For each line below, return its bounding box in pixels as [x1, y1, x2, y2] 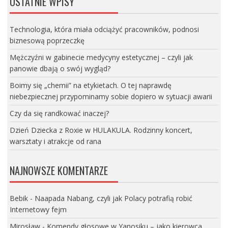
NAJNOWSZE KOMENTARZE [9, 163, 108, 179]
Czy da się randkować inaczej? [9, 108, 109, 118]
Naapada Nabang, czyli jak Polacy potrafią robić [34, 193, 192, 204]
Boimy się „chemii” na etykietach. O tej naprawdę [9, 80, 172, 90]
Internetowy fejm [9, 205, 67, 215]
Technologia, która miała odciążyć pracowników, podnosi [9, 24, 199, 34]
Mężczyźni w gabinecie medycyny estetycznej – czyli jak [9, 52, 193, 62]
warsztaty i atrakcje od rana [9, 136, 101, 146]
